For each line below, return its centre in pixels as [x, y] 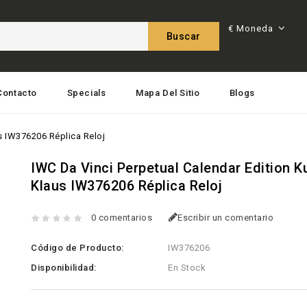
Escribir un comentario [226, 218]
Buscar [183, 36]
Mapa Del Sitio [168, 93]
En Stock [187, 268]
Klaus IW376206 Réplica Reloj [127, 186]
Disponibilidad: [64, 268]
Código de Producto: [77, 248]
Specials [86, 93]
